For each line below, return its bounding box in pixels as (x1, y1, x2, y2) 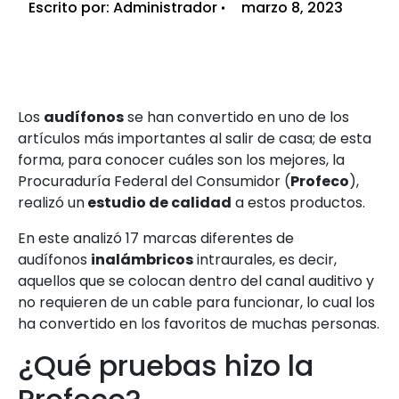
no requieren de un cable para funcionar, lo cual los (18, 292, 375, 313)
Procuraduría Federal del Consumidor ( (18, 171, 290, 192)
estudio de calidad (85, 192, 232, 214)
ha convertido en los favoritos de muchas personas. (18, 313, 379, 335)
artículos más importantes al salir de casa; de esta (18, 128, 371, 150)
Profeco (290, 171, 349, 192)
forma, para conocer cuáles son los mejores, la (18, 150, 345, 171)
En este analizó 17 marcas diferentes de (18, 228, 294, 249)
